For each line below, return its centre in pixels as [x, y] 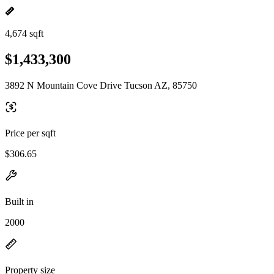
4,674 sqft [24, 33]
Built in [19, 201]
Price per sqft [30, 133]
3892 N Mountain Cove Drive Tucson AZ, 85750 [101, 85]
